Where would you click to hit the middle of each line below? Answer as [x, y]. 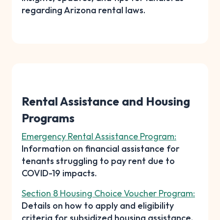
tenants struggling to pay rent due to [98, 161]
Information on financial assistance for [101, 148]
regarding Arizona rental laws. [83, 10]
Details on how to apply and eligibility [98, 205]
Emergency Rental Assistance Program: [99, 136]
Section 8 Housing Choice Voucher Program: [108, 193]
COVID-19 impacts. [59, 173]
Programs [48, 118]
